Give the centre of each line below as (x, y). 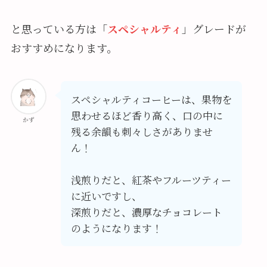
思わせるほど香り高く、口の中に (147, 116)
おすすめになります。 (64, 48)
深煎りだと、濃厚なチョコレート (146, 212)
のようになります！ (116, 228)
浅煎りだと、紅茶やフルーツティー (151, 180)
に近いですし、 (106, 196)
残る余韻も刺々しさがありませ (142, 132)
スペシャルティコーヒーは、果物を (151, 100)
